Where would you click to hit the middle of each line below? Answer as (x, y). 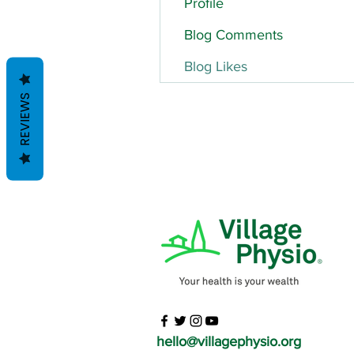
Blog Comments (233, 35)
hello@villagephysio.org (229, 341)
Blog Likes (216, 66)
